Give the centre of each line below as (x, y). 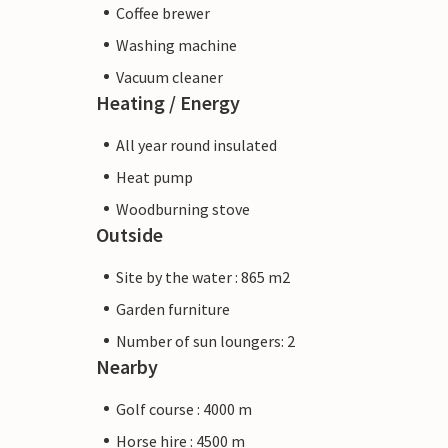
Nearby (127, 366)
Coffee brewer (163, 12)
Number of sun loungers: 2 (205, 340)
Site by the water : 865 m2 (203, 276)
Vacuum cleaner (169, 76)
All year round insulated (196, 144)
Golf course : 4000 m (184, 408)
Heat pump (154, 176)
